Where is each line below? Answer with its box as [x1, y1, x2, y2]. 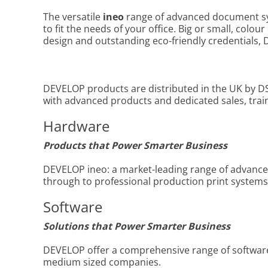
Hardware [43, 116, 109, 136]
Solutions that [43, 220, 114, 233]
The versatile [43, 10, 103, 24]
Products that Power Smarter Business [43, 139, 227, 153]
